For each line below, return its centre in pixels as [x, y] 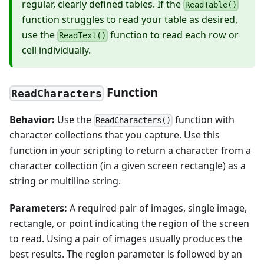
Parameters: [38, 208]
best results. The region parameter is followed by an [126, 254]
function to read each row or [174, 35]
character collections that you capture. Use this [115, 135]
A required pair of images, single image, [157, 208]
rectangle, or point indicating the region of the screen [129, 224]
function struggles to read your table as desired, [130, 20]
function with [204, 119]
